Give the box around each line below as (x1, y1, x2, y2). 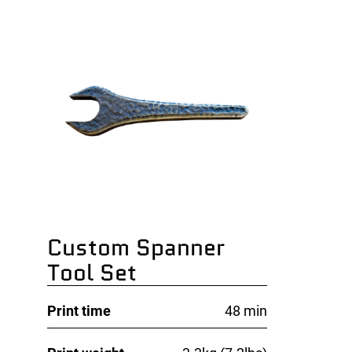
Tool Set (46, 255, 137, 289)
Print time (46, 302, 111, 319)
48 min (224, 302, 267, 319)
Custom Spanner (46, 230, 225, 264)
